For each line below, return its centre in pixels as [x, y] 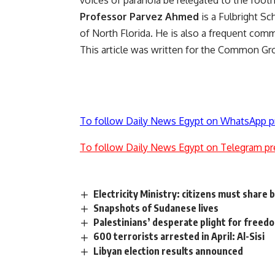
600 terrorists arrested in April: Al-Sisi [179, 237]
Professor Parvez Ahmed [139, 17]
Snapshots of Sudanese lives [156, 208]
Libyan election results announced [168, 251]
